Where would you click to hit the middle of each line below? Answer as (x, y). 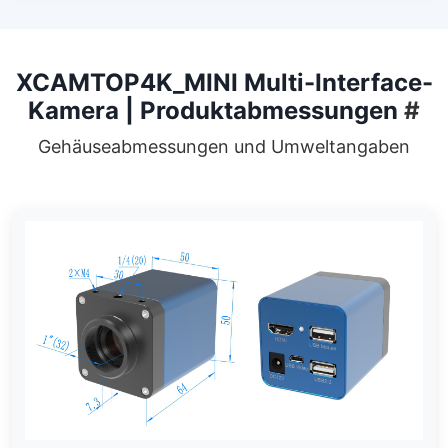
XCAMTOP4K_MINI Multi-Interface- (224, 83)
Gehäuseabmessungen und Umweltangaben (224, 147)
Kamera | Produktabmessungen (216, 111)
